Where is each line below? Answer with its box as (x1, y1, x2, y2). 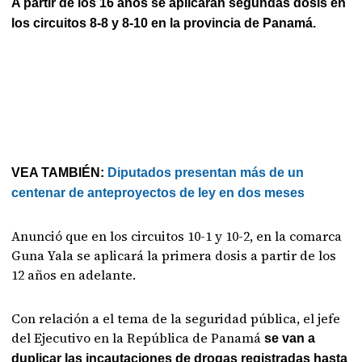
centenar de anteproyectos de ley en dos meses (11, 185, 305, 200)
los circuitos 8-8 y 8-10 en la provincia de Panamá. (11, 15, 317, 30)
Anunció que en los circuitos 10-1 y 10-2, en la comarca (11, 226, 343, 245)
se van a (264, 330, 316, 345)
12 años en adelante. (11, 265, 137, 284)
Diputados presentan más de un (107, 165, 305, 179)
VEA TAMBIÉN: (11, 165, 108, 179)
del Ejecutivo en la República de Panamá (11, 328, 265, 347)
